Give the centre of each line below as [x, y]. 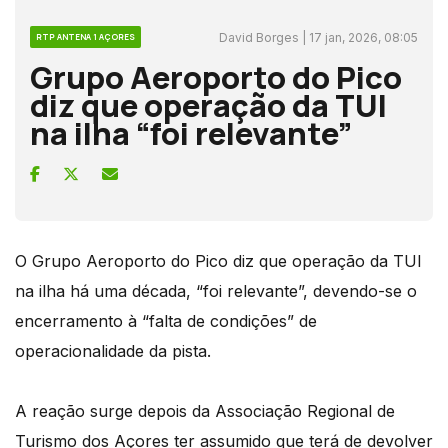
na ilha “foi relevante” [191, 132]
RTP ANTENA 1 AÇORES [85, 36]
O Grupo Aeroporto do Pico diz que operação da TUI [218, 260]
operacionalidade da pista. [113, 350]
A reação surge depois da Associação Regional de [205, 410]
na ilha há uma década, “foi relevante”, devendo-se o [216, 290]
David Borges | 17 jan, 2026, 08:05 [318, 37]
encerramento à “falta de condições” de [166, 320]
